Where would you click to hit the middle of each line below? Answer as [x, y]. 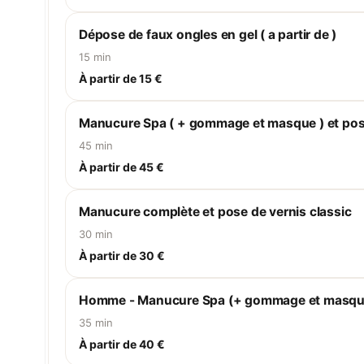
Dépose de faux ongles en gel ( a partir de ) [208, 35]
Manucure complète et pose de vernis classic [215, 212]
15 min [95, 57]
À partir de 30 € [122, 256]
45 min [96, 145]
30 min [96, 234]
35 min [96, 323]
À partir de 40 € [122, 344]
